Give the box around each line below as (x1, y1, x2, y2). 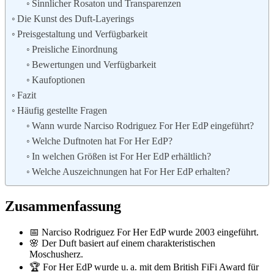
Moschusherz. (29, 249, 83, 260)
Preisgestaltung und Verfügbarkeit (17, 29, 148, 40)
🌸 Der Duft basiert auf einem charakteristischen (29, 238, 215, 249)
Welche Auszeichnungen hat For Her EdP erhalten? (32, 166, 231, 177)
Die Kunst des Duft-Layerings (17, 13, 135, 24)
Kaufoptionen (32, 75, 86, 86)
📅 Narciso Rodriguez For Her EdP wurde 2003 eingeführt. (29, 227, 259, 238)
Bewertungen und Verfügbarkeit (32, 59, 157, 70)
